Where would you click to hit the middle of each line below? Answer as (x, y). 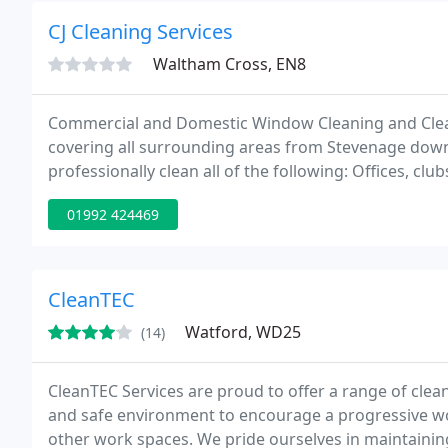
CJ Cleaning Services (140, 31)
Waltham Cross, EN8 (229, 64)
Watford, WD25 (243, 332)
